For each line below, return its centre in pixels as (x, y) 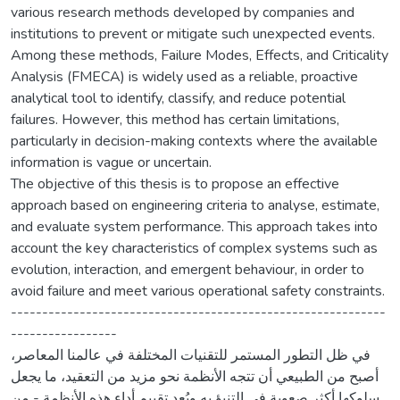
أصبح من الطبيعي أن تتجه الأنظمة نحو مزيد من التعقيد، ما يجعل (195, 376)
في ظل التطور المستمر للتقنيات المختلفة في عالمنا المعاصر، (191, 355)
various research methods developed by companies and (183, 12)
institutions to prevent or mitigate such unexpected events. (193, 33)
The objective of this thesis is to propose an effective (175, 183)
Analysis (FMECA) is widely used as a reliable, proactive (184, 76)
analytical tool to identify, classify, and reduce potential (178, 98)
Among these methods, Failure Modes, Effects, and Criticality (200, 55)
